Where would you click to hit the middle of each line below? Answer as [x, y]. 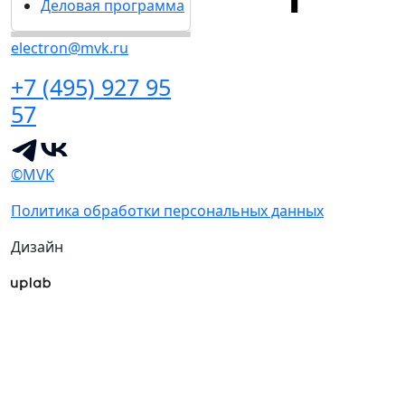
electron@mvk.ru [70, 47]
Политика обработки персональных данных [167, 210]
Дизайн [37, 246]
